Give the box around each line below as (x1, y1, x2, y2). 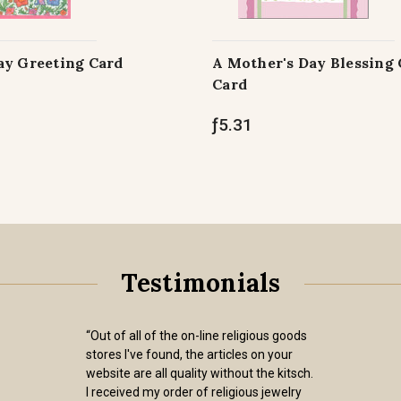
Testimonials (120, 267, 281, 299)
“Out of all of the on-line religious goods (86, 328, 307, 343)
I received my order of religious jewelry (86, 385, 302, 399)
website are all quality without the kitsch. (86, 366, 313, 380)
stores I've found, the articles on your (86, 347, 293, 362)
